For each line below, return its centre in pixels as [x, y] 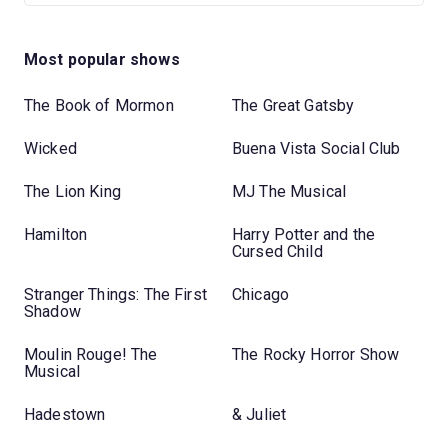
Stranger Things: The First [115, 295]
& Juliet [259, 415]
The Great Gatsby [293, 106]
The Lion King [72, 192]
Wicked [50, 149]
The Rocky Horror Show [316, 355]
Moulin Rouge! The [91, 355]
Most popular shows [102, 59]
